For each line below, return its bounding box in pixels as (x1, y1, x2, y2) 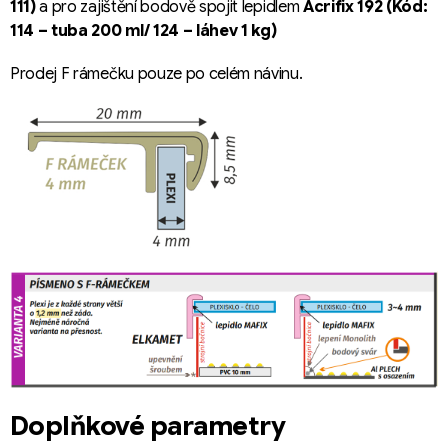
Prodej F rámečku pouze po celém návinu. (10, 63, 303, 84)
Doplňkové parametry (10, 409, 286, 442)
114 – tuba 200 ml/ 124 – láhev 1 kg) (10, 20, 277, 41)
